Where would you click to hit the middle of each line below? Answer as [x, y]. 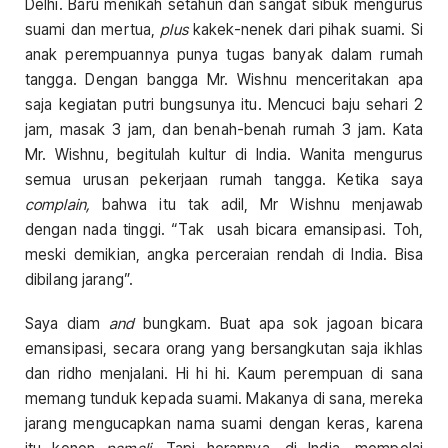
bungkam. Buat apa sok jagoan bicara [278, 323]
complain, [58, 205]
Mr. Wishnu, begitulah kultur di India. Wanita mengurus [224, 155]
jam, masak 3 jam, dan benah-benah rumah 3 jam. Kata [224, 130]
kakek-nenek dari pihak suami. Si [305, 30]
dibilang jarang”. [79, 280]
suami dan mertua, [93, 30]
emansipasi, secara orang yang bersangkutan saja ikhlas [224, 348]
